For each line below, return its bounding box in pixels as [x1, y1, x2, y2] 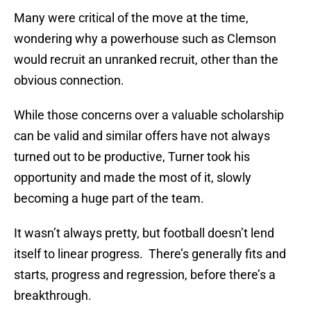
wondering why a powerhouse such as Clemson [14, 31, 276, 47]
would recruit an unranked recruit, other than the [14, 52, 278, 67]
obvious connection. [14, 73, 124, 88]
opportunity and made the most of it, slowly [14, 170, 251, 185]
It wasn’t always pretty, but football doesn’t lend [14, 226, 274, 241]
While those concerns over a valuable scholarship [14, 108, 284, 123]
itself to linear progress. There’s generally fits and [14, 246, 286, 262]
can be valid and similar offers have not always [14, 128, 270, 144]
